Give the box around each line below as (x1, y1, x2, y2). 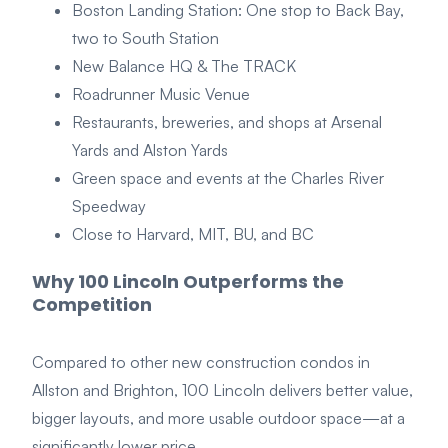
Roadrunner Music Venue (72, 84, 250, 105)
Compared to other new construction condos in (32, 352, 370, 373)
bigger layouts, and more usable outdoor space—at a (32, 408, 405, 429)
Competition (32, 292, 152, 318)
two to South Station (72, 28, 219, 49)
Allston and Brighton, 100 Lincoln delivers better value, (32, 380, 413, 401)
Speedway (72, 196, 146, 217)
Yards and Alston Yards (72, 140, 228, 161)
